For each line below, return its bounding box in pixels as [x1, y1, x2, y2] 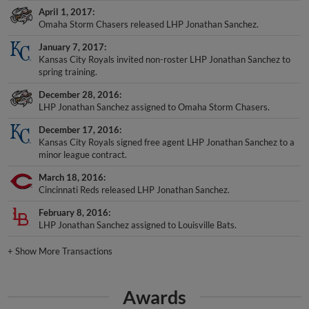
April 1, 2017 [39, 6, 93, 17]
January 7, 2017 [39, 41, 105, 52]
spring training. [39, 66, 98, 77]
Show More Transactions [15, 246, 113, 257]
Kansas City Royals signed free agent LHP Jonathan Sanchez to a [39, 136, 295, 148]
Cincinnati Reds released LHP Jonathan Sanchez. [39, 183, 230, 195]
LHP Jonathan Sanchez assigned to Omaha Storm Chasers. [39, 101, 270, 112]
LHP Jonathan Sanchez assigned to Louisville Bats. [39, 219, 237, 230]
